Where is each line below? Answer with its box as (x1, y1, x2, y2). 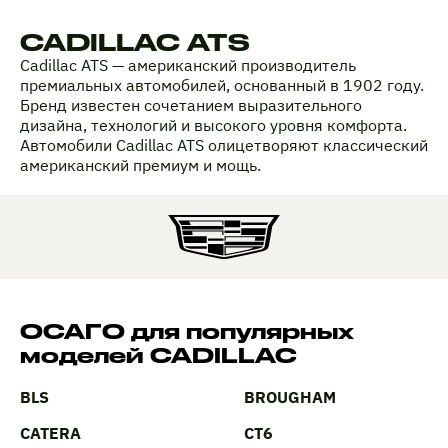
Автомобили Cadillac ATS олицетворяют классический (20, 134, 428, 155)
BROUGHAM (244, 386, 336, 407)
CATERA (20, 422, 81, 443)
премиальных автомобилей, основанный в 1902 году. (20, 74, 424, 95)
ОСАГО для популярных (20, 318, 354, 343)
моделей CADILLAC (20, 342, 297, 367)
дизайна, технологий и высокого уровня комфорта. (20, 114, 407, 135)
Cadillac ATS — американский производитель (20, 54, 356, 75)
